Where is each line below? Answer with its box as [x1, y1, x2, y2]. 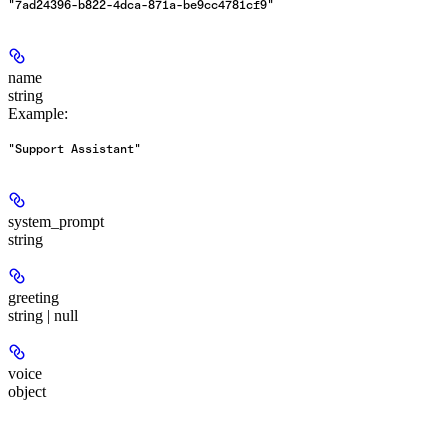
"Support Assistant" [8, 142, 141, 157]
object [8, 383, 46, 401]
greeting [8, 289, 59, 307]
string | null [8, 307, 78, 325]
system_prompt [8, 213, 104, 231]
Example [8, 105, 64, 123]
